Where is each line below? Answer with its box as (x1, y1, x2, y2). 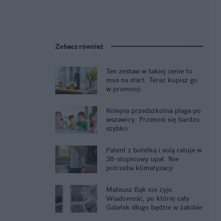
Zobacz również (55, 42, 103, 51)
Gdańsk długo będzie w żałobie (106, 203, 202, 212)
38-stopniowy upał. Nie (106, 154, 179, 164)
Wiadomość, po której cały (106, 194, 189, 203)
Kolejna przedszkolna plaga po (106, 106, 201, 115)
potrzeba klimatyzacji (106, 163, 173, 173)
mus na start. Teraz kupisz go (106, 75, 197, 85)
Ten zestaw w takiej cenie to (106, 67, 192, 76)
